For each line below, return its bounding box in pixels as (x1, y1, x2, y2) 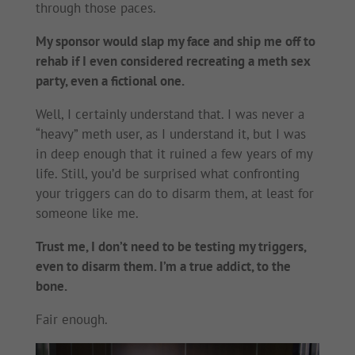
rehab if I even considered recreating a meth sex (35, 52, 310, 70)
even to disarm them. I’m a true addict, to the (35, 257, 291, 275)
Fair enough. (35, 310, 108, 328)
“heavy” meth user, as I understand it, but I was (35, 124, 306, 143)
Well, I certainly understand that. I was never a (35, 105, 304, 123)
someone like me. (35, 204, 139, 222)
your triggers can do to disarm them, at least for (35, 184, 314, 202)
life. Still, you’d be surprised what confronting (35, 164, 300, 182)
